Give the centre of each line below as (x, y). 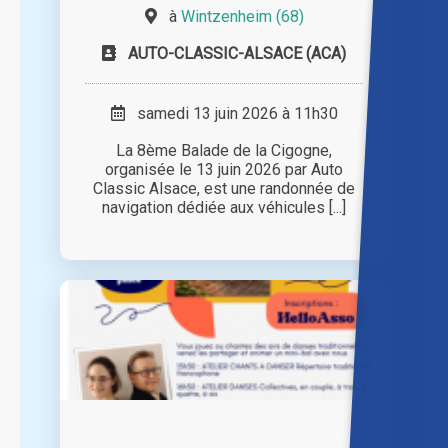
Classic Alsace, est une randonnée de (224, 189)
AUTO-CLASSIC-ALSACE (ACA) (237, 54)
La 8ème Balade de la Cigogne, (224, 151)
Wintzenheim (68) (242, 17)
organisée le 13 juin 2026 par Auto (224, 170)
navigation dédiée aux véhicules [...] (224, 208)
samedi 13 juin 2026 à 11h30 (231, 114)
